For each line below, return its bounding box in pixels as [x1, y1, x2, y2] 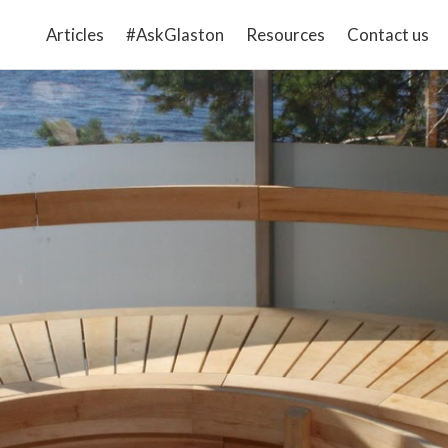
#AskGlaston [125, 24, 224, 45]
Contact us [346, 24, 429, 45]
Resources [245, 24, 325, 45]
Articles [45, 24, 104, 45]
